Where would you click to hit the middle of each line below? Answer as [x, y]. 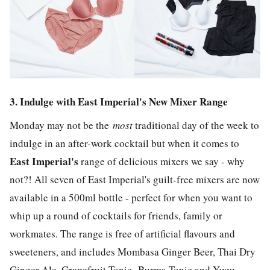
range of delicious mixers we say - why [162, 161]
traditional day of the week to [196, 125]
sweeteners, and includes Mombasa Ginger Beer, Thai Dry [133, 251]
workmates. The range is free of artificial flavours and [122, 233]
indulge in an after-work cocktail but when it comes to [124, 143]
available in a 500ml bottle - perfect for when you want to [131, 197]
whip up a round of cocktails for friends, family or [116, 215]
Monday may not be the [61, 125]
